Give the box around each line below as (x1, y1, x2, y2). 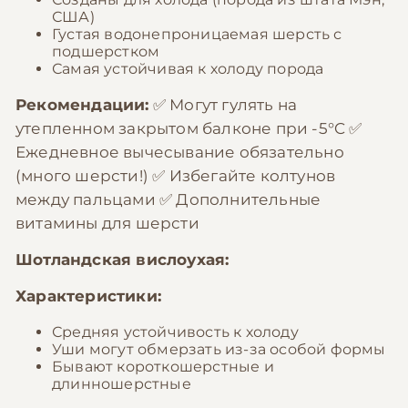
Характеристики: (15, 287, 161, 305)
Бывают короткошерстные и (52, 358, 274, 375)
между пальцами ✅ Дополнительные (15, 190, 321, 209)
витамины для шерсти (15, 214, 199, 232)
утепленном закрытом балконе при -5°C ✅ (15, 119, 362, 138)
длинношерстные (52, 375, 191, 393)
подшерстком (52, 43, 160, 60)
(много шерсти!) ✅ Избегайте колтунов (15, 167, 336, 185)
